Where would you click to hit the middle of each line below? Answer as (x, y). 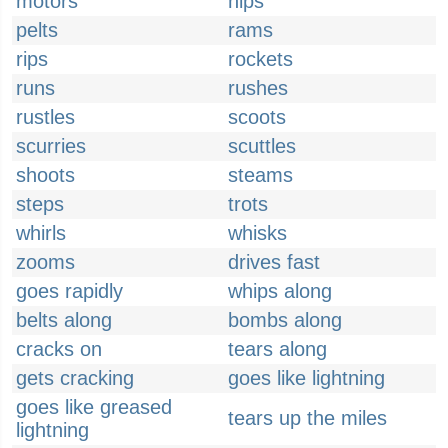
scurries (51, 146)
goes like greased (94, 407)
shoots (45, 175)
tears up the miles (307, 418)
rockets (260, 59)
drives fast (274, 262)
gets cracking (75, 378)
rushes (258, 88)
